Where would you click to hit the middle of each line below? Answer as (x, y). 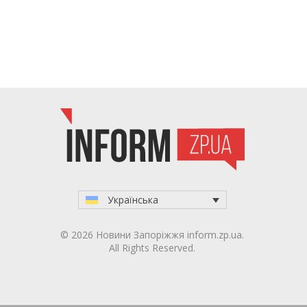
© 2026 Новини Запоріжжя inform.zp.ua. (152, 234)
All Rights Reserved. (152, 247)
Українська (133, 199)
